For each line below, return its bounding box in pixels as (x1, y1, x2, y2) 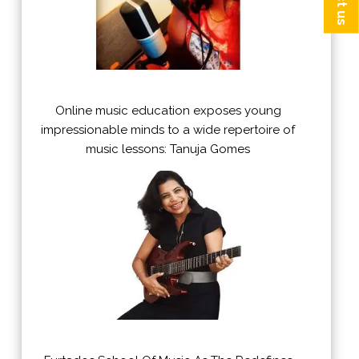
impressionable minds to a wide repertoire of (41, 123, 296, 138)
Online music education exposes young (54, 103, 281, 119)
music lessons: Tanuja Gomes (86, 142, 251, 157)
